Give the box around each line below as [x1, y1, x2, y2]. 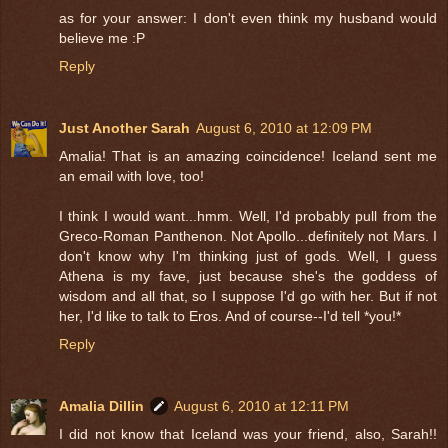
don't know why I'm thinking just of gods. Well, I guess [59, 248, 437, 265]
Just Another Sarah [59, 120, 190, 137]
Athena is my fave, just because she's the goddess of [59, 268, 437, 285]
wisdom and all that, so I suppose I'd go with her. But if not [59, 288, 437, 305]
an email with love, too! [59, 168, 204, 185]
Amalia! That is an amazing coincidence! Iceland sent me [59, 148, 437, 165]
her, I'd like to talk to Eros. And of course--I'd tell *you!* [59, 308, 401, 325]
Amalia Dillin [59, 398, 144, 415]
